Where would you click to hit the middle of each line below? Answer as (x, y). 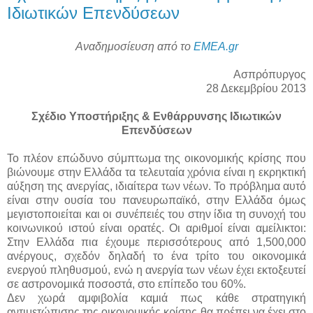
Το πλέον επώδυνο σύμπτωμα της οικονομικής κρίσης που (156, 158)
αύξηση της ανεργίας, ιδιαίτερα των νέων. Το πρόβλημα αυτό (156, 186)
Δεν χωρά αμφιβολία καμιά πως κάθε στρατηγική (156, 298)
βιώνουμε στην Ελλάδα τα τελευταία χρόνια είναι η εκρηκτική (156, 172)
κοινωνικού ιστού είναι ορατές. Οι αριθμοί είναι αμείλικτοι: (156, 228)
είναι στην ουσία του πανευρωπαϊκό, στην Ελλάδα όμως (156, 200)
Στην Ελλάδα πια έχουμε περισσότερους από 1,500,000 (156, 242)
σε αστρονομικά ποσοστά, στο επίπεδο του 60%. (126, 284)
